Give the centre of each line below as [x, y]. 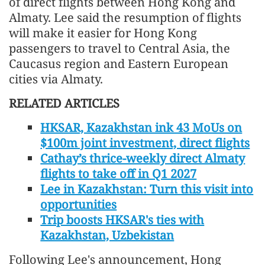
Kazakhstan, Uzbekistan [107, 235]
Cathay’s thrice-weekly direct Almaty [143, 158]
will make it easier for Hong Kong [103, 33]
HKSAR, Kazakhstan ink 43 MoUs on [141, 127]
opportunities [79, 204]
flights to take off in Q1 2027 [119, 173]
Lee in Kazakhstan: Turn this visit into [147, 189]
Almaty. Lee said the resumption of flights [125, 17]
